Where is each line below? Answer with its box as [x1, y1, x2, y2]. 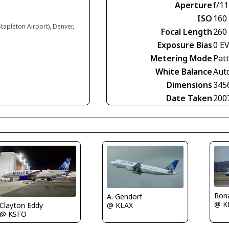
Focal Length [161, 26, 212, 38]
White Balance [155, 66, 212, 78]
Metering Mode [150, 53, 212, 64]
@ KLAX [106, 200, 133, 210]
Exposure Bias [157, 39, 212, 51]
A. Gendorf [106, 191, 142, 201]
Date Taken [166, 93, 212, 104]
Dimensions [167, 79, 212, 91]
